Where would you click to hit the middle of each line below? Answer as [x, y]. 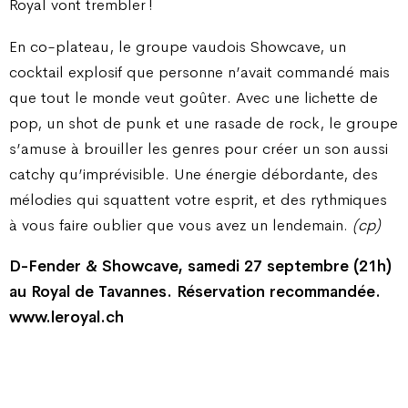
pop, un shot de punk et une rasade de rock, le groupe [204, 122]
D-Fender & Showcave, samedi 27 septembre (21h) [200, 265]
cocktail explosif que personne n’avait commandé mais [199, 71]
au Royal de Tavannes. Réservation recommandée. [195, 291]
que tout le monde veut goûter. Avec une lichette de [194, 97]
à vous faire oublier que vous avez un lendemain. [181, 224]
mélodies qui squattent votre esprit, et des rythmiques [198, 199]
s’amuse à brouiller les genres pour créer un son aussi [199, 148]
